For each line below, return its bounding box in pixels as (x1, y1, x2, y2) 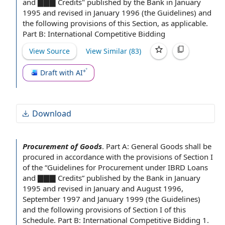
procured (23, 152, 56, 162)
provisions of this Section (70, 18, 157, 28)
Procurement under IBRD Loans (96, 162, 208, 172)
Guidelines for (47, 162, 96, 172)
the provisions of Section (123, 152, 208, 162)
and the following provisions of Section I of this (23, 204, 186, 214)
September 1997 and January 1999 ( (23, 194, 148, 204)
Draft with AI (40, 67, 83, 77)
